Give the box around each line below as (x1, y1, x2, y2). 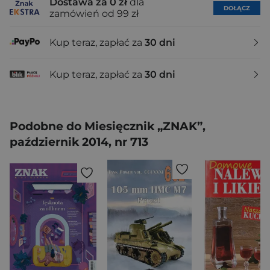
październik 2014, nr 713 (10, 135, 148, 149)
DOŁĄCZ (224, 4, 250, 12)
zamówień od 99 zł (49, 8, 139, 19)
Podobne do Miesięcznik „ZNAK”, (10, 119, 206, 133)
